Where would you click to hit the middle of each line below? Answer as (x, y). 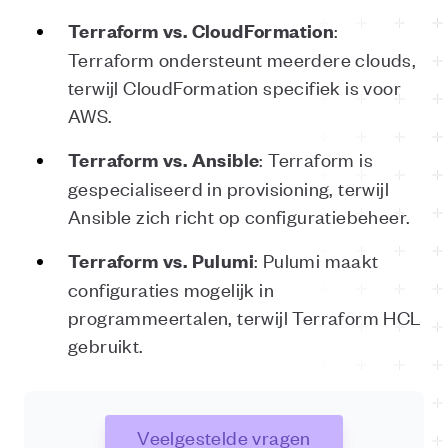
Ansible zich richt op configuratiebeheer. (239, 215)
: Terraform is (316, 158)
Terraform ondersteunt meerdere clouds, (242, 58)
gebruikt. (106, 344)
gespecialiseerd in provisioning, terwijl (228, 187)
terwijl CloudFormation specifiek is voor (234, 86)
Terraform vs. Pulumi (161, 260)
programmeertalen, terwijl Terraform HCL (244, 316)
